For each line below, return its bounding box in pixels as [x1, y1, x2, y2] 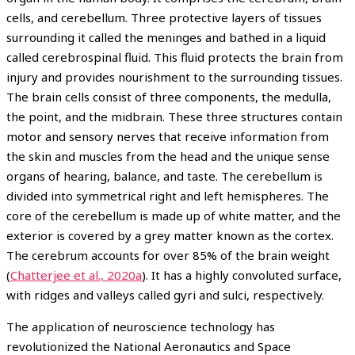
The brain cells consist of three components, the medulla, [6, 88, 331, 105]
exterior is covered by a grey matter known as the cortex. [6, 227, 334, 243]
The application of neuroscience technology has [6, 318, 275, 334]
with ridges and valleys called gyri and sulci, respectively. [6, 286, 324, 303]
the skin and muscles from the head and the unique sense [6, 147, 330, 164]
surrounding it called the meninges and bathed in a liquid [6, 29, 326, 45]
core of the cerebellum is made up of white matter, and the [6, 207, 341, 223]
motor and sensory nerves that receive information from [6, 128, 329, 144]
